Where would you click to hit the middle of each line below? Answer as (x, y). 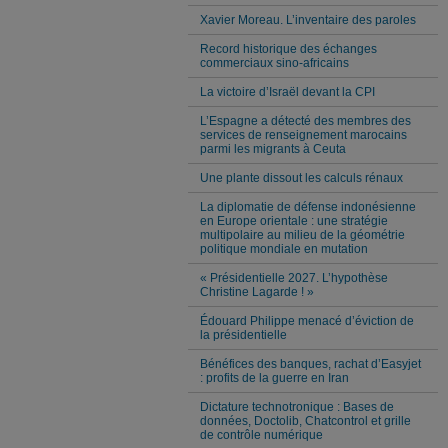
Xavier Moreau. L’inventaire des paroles (308, 19)
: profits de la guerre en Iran (274, 377)
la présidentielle (243, 334)
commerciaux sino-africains (274, 62)
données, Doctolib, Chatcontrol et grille (305, 420)
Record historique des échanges (288, 48)
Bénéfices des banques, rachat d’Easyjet (310, 363)
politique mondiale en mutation (284, 248)
